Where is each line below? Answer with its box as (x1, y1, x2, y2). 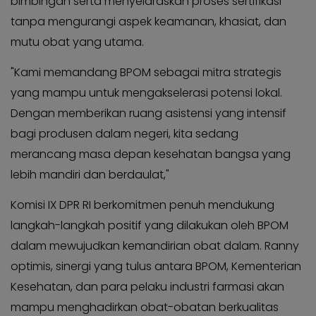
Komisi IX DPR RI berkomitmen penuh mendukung (11, 196, 274, 213)
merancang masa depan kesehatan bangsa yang (11, 145, 291, 162)
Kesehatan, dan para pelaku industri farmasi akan (11, 278, 284, 295)
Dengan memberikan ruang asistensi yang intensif (11, 104, 286, 121)
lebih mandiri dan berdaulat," (11, 166, 169, 183)
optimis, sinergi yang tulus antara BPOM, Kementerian (11, 257, 301, 274)
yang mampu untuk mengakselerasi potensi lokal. (11, 84, 282, 101)
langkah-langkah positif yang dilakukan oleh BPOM (11, 217, 288, 233)
